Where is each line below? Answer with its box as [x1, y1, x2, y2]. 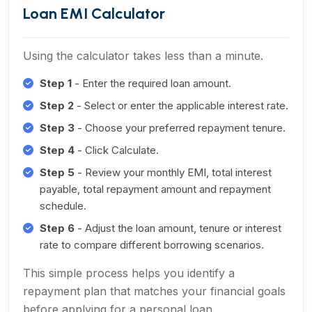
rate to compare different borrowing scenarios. [40, 238, 264, 251]
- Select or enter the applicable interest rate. [74, 99, 288, 112]
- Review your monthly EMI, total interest [75, 166, 272, 179]
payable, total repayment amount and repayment [40, 182, 271, 196]
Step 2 [40, 99, 74, 112]
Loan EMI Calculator [23, 4, 165, 23]
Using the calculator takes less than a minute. [23, 49, 263, 63]
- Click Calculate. [75, 143, 159, 157]
